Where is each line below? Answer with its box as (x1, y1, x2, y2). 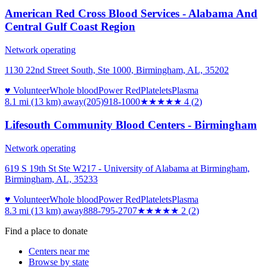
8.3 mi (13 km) (5, 205, 61, 216)
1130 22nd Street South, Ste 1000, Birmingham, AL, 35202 (5, 65, 229, 76)
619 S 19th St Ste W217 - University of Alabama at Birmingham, (5, 163, 250, 173)
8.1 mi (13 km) (5, 97, 61, 107)
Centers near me (29, 246, 89, 256)
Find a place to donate (5, 225, 88, 236)
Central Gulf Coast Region (5, 20, 135, 33)
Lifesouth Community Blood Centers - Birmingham (5, 118, 257, 131)
